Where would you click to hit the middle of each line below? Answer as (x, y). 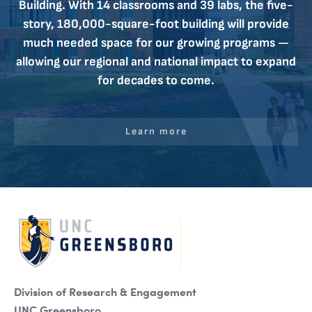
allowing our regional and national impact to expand (156, 61)
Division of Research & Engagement (105, 291)
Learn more (156, 131)
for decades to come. (156, 80)
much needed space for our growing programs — (156, 42)
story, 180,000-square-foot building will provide (156, 24)
